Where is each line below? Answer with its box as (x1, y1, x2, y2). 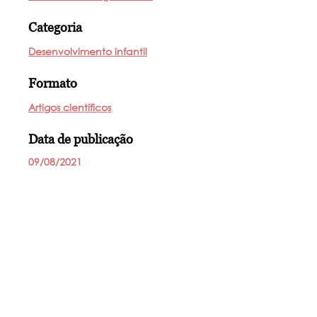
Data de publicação (28, 132, 133, 146)
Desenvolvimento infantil (28, 45, 147, 57)
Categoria (28, 20, 82, 35)
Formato (28, 76, 77, 91)
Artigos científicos (28, 101, 111, 113)
